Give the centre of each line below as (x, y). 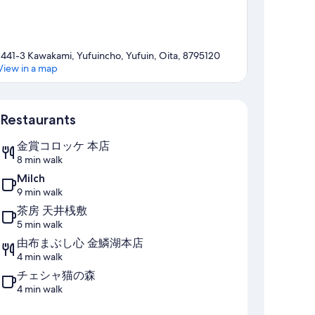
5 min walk (40, 225)
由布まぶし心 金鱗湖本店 (80, 243)
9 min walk (40, 192)
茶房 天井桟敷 (52, 211)
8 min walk (40, 160)
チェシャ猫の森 (56, 276)
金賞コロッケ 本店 (63, 146)
